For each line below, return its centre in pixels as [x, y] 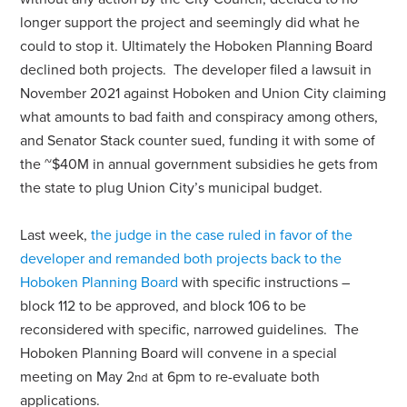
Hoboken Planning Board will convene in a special [179, 353]
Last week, [56, 235]
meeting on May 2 [78, 377]
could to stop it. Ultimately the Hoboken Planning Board [197, 46]
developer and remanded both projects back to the [181, 258]
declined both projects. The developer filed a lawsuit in [196, 69]
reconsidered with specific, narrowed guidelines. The [190, 329]
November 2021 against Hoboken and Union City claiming [203, 93]
